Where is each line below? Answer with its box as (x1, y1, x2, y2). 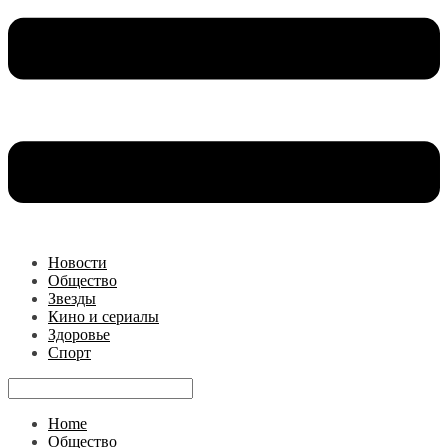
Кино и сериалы (48, 307, 159, 325)
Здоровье (48, 325, 110, 343)
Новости (48, 253, 107, 271)
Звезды (48, 289, 96, 307)
